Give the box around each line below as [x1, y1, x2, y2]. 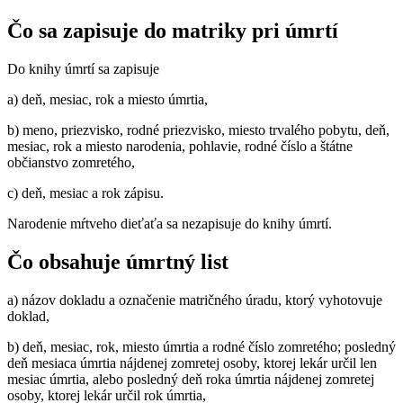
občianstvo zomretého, [7, 155, 135, 171]
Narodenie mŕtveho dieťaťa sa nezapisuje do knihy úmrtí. [7, 216, 332, 232]
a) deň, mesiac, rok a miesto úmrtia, [7, 92, 208, 108]
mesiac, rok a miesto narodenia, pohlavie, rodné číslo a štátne [7, 139, 353, 155]
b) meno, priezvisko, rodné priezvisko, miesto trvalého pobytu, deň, [7, 122, 390, 139]
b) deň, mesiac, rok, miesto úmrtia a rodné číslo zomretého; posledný [7, 338, 396, 354]
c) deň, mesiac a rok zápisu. [7, 185, 164, 201]
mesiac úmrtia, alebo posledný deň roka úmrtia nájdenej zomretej [7, 371, 374, 387]
